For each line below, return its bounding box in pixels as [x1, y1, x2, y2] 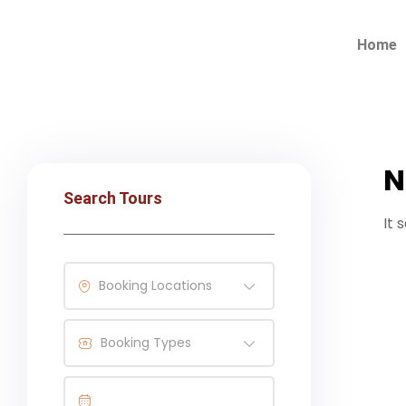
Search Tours [63, 188, 162, 208]
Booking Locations [99, 276, 212, 295]
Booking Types [101, 333, 191, 352]
